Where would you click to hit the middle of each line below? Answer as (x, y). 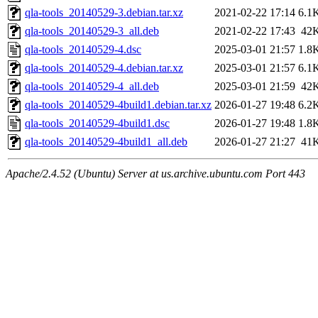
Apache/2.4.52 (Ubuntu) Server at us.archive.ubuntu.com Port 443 (155, 174)
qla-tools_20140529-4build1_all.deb (106, 142)
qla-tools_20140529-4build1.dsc (97, 124)
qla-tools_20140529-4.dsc (83, 50)
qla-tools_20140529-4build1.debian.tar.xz (118, 105)
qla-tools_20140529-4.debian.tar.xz (104, 68)
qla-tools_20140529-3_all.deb (92, 31)
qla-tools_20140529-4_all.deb (92, 87)
